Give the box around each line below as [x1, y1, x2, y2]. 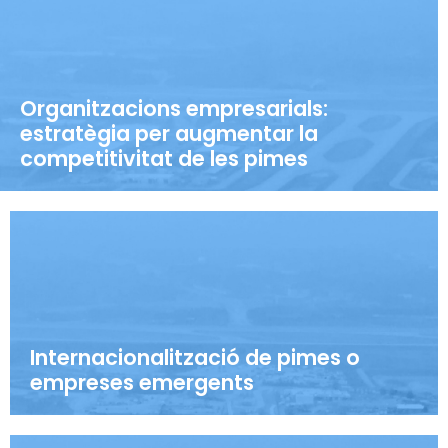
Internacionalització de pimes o [30, 343, 360, 373]
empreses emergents [30, 368, 254, 398]
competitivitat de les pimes [20, 144, 308, 174]
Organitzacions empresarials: [20, 94, 328, 124]
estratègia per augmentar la [20, 119, 318, 149]
